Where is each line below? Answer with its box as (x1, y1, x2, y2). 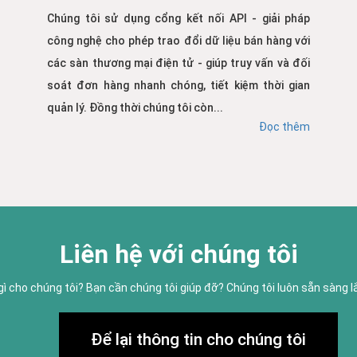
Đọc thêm (259, 120, 310, 134)
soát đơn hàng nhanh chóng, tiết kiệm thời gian (47, 79, 310, 92)
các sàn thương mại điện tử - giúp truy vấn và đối (47, 57, 310, 70)
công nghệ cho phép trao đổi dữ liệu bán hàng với (47, 34, 310, 48)
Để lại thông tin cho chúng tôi (91, 330, 306, 350)
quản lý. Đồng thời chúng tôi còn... (47, 101, 223, 115)
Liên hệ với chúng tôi (59, 240, 298, 270)
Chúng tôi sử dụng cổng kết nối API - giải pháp (47, 12, 310, 25)
